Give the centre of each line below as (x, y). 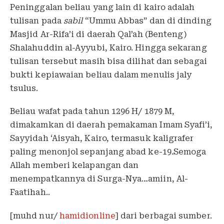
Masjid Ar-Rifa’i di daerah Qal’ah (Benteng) (99, 34)
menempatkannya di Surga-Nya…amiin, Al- (99, 179)
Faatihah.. (30, 192)
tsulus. (24, 88)
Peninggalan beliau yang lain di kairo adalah (102, 7)
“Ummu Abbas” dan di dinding (147, 21)
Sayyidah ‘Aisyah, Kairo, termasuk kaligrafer (102, 138)
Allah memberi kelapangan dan (74, 165)
